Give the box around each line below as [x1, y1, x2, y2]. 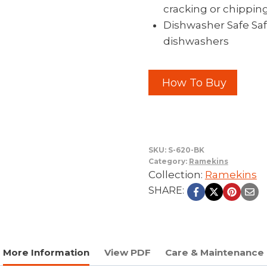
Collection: [148, 168, 205, 181]
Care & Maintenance [164, 246, 264, 258]
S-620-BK [167, 145, 204, 154]
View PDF [104, 246, 151, 258]
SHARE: [148, 184, 184, 196]
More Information [3, 246, 90, 258]
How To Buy [159, 76, 226, 89]
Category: [148, 156, 189, 166]
